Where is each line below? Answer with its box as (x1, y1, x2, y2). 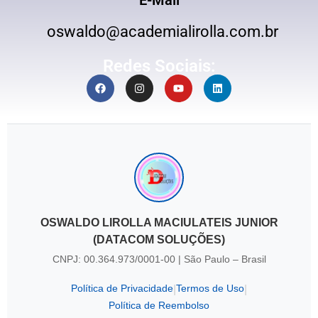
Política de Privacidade (71, 283, 173, 295)
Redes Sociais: (102, 56, 216, 77)
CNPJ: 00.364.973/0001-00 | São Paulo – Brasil (52, 253, 266, 265)
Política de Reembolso (109, 300, 209, 312)
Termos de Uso (176, 283, 244, 295)
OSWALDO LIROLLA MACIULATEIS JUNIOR (40, 216, 278, 229)
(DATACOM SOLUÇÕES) (93, 234, 225, 246)
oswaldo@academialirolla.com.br (40, 23, 278, 41)
